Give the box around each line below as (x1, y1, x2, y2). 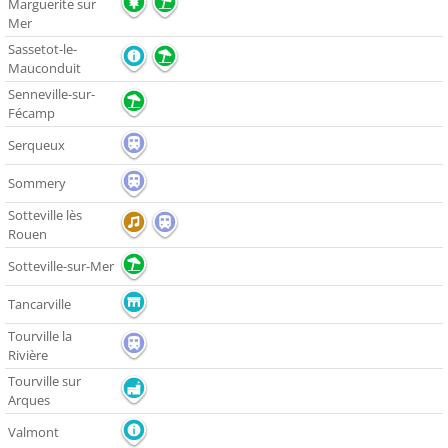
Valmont (8, 423, 59, 442)
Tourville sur (8, 372, 81, 391)
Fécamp (8, 104, 55, 123)
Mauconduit (8, 59, 81, 78)
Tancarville (8, 295, 71, 314)
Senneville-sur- (8, 85, 95, 104)
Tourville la (8, 327, 72, 346)
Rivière (8, 346, 48, 365)
